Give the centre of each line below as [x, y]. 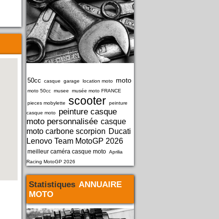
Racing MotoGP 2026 [51, 162]
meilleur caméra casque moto [67, 152]
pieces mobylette [46, 103]
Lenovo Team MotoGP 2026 [75, 141]
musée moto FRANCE [97, 91]
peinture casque [88, 111]
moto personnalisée [62, 121]
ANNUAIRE [100, 184]
